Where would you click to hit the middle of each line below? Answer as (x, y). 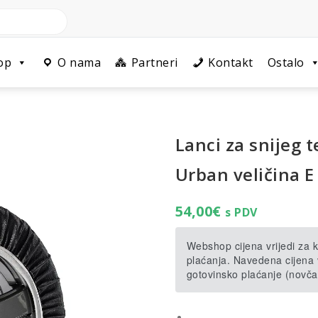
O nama (79, 62)
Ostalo (286, 62)
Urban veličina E (245, 174)
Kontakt (231, 62)
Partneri (154, 62)
